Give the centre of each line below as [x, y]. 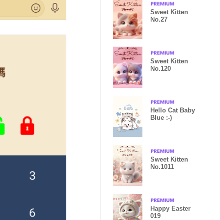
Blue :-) [161, 118]
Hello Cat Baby [173, 110]
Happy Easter [170, 208]
